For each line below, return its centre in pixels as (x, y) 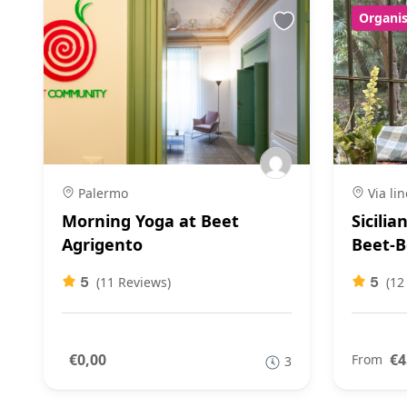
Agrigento (102, 244)
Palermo (101, 193)
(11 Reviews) (134, 282)
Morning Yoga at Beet (150, 221)
